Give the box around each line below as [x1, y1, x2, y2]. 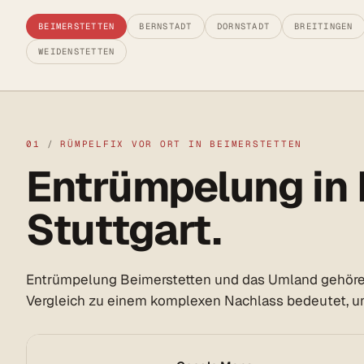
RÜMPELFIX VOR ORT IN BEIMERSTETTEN [60, 138, 303, 150]
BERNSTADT [139, 20, 193, 32]
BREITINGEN [294, 20, 353, 32]
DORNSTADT [216, 20, 271, 32]
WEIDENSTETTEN [38, 45, 115, 58]
